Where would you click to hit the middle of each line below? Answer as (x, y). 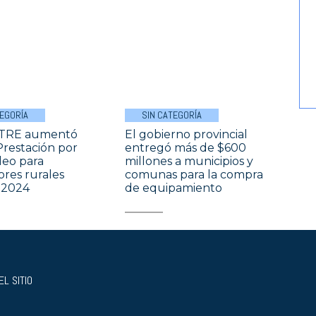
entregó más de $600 (186, 147)
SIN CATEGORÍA (172, 115)
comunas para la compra (194, 174)
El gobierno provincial (187, 134)
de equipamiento (174, 188)
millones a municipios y (189, 161)
